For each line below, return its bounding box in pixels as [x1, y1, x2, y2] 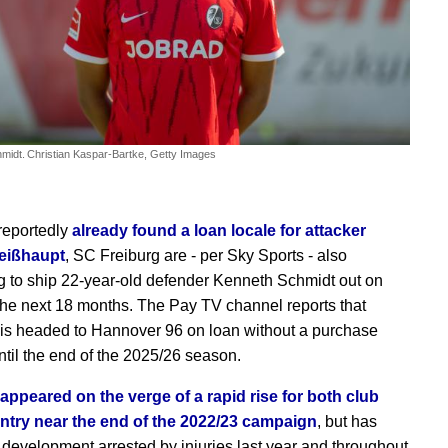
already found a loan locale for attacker [72, 222, 366, 240]
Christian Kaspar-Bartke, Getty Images [27, 148, 216, 161]
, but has [317, 413, 377, 431]
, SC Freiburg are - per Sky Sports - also [65, 247, 347, 265]
